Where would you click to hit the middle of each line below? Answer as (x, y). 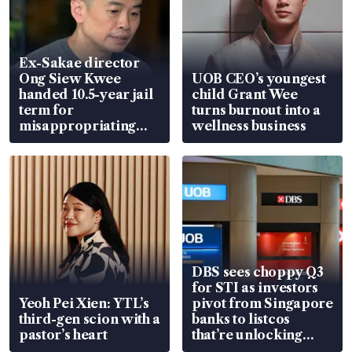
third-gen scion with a (90, 319)
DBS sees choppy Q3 (258, 272)
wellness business (249, 126)
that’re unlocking (247, 335)
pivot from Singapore (262, 304)
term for (46, 110)
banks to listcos (241, 319)
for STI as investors (255, 288)
